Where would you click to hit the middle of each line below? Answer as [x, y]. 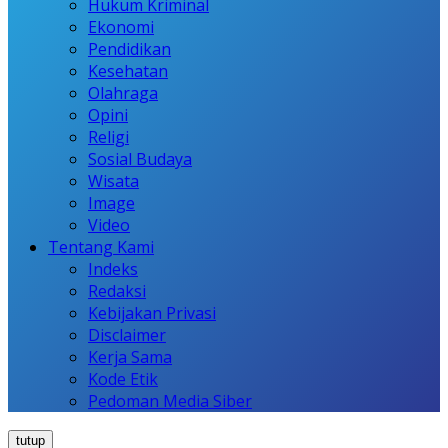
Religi [108, 136]
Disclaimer [127, 334]
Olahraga [123, 92]
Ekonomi [121, 26]
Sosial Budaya [140, 158]
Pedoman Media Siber [170, 400]
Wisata [113, 180]
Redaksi [117, 290]
